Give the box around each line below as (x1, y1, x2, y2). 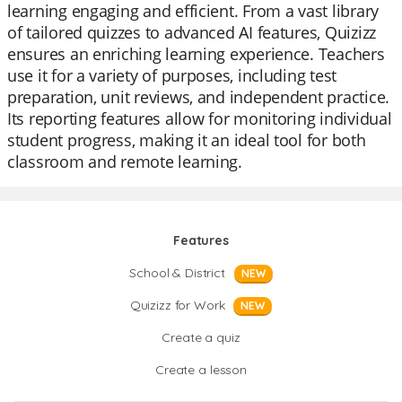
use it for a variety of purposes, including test (7, 65, 337, 86)
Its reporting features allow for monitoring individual (7, 108, 392, 129)
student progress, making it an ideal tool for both (7, 129, 366, 151)
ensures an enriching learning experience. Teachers (7, 43, 385, 65)
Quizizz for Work (129, 297, 225, 313)
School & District (129, 265, 225, 281)
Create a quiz (162, 329, 240, 345)
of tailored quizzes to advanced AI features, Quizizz (7, 22, 376, 43)
